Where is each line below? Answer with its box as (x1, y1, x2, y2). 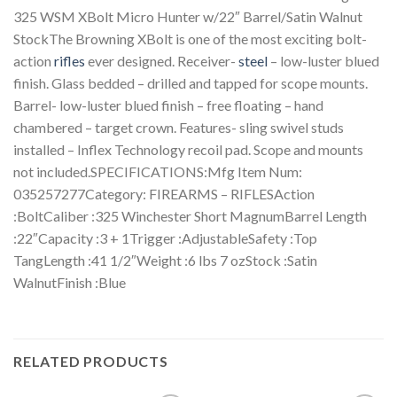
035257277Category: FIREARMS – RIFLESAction (13, 184, 315, 202)
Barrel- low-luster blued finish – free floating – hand (13, 96, 323, 113)
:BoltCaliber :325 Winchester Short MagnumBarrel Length (13, 206, 367, 224)
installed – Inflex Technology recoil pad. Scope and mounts (13, 140, 363, 158)
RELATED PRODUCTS (13, 352, 168, 370)
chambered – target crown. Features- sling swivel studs (13, 118, 344, 136)
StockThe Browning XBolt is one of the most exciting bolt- (13, 29, 367, 47)
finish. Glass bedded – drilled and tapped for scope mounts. (13, 74, 368, 91)
